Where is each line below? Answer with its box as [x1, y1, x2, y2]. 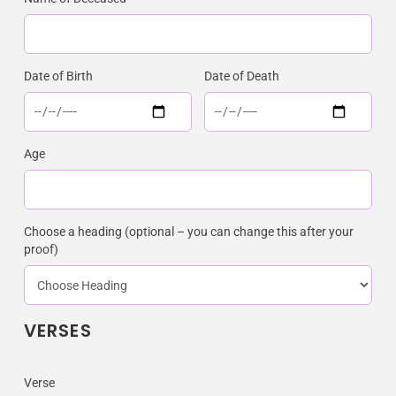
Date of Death [204, 69, 279, 84]
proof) [24, 242, 58, 257]
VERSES [24, 318, 92, 344]
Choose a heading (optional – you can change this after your [24, 225, 354, 240]
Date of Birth [24, 69, 93, 84]
